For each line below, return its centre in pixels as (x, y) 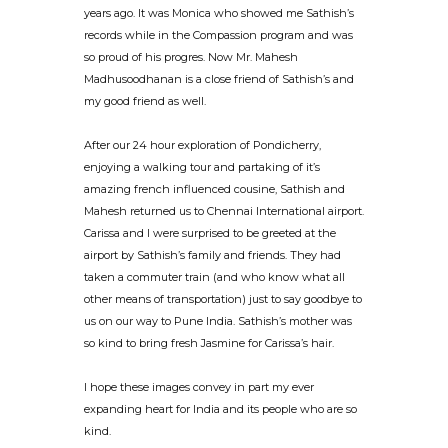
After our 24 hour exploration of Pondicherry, (202, 145)
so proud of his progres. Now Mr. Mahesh (191, 57)
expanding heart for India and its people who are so (220, 409)
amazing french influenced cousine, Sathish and (214, 189)
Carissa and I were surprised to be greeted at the (210, 233)
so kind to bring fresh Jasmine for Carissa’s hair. (209, 343)
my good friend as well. (145, 101)
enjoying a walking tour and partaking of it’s (202, 167)
